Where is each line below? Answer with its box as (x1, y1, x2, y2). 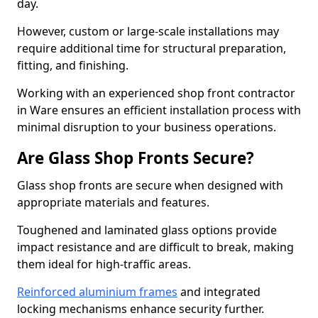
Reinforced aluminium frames (17, 284, 177, 300)
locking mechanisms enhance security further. (17, 301, 264, 317)
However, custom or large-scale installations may (17, 23, 279, 39)
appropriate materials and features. (17, 194, 212, 210)
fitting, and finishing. (17, 57, 131, 73)
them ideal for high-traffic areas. (17, 256, 194, 272)
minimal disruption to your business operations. (17, 119, 276, 135)
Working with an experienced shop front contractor (17, 85, 295, 101)
